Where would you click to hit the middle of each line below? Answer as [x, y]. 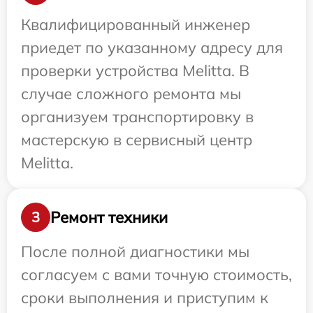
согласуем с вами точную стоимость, [156, 275]
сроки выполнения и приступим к [145, 298]
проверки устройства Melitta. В [135, 71]
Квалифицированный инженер [136, 24]
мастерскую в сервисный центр [137, 140]
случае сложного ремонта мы [131, 94]
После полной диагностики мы [135, 252]
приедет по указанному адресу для [152, 48]
